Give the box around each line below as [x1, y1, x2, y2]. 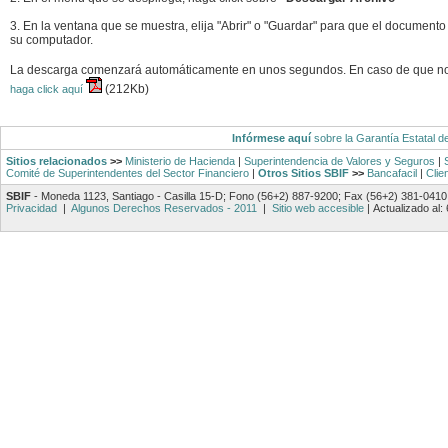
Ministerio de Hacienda [125, 155, 235, 167]
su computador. [10, 33, 93, 47]
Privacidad [6, 202, 60, 214]
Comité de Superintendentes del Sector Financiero [6, 167, 249, 179]
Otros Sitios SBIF [258, 167, 349, 179]
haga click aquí [10, 83, 86, 95]
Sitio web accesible [269, 202, 364, 214]
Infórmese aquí [231, 132, 311, 144]
